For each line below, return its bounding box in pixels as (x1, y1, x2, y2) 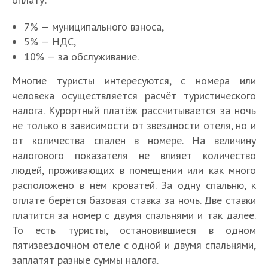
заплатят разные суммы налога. (12, 252, 159, 267)
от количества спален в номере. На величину (12, 133, 256, 147)
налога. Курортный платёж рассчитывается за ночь (12, 103, 256, 117)
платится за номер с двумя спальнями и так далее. (12, 208, 256, 222)
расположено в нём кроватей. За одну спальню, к (12, 178, 256, 192)
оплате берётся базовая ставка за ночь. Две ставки (12, 193, 256, 207)
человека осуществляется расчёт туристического (12, 88, 256, 102)
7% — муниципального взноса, (24, 19, 164, 33)
